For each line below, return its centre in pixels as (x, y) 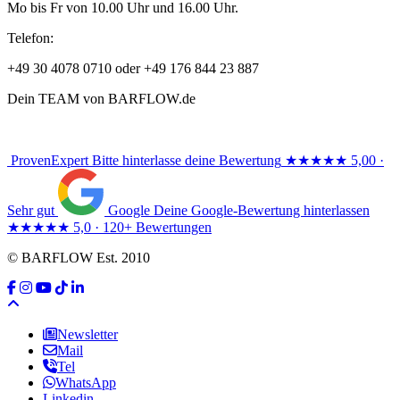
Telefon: (30, 37)
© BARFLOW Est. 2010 (79, 257)
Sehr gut (31, 210)
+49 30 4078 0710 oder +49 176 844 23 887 (133, 68)
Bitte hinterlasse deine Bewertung (187, 160)
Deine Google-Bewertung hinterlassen (262, 210)
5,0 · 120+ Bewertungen (142, 227)
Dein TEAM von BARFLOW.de (101, 98)
